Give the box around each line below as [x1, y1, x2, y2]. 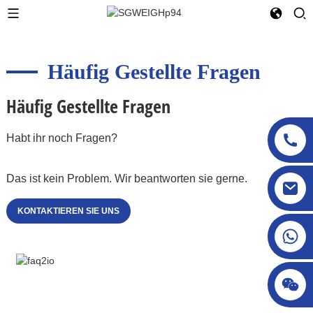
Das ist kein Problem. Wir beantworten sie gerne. [6, 172, 247, 184]
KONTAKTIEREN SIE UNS [17, 205, 119, 216]
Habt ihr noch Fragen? [6, 131, 117, 144]
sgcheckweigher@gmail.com [119, 180, 245, 191]
